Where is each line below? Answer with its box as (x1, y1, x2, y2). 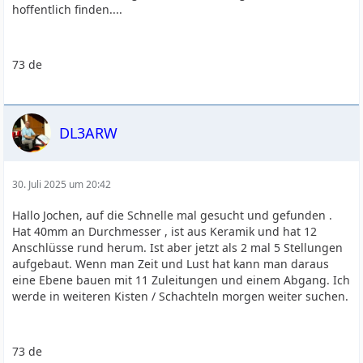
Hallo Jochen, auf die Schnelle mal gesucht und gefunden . (12, 207, 333, 223)
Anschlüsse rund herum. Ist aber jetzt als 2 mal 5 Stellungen (12, 240, 344, 255)
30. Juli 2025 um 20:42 (12, 177, 112, 191)
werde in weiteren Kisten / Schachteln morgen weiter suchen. (12, 288, 349, 304)
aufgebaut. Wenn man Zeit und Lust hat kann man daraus (12, 256, 330, 271)
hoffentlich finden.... (12, 2, 123, 17)
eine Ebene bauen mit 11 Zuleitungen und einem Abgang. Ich (12, 272, 351, 288)
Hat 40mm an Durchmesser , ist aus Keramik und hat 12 (12, 224, 318, 239)
